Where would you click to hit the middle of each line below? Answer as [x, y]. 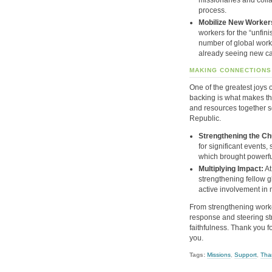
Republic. [205, 118]
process [212, 10]
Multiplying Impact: [231, 168]
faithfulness [208, 228]
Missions [219, 255]
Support [246, 255]
